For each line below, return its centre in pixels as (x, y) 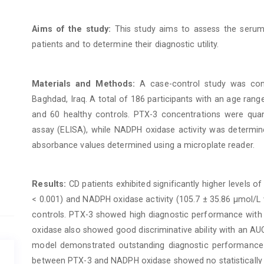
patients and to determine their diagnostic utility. (126, 44)
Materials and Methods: (86, 83)
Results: (50, 184)
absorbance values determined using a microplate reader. (143, 145)
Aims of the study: (73, 29)
